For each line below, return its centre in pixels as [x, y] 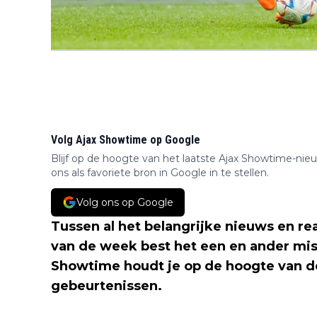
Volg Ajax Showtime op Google [126, 140]
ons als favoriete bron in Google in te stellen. [160, 173]
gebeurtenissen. [106, 286]
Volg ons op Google [125, 202]
